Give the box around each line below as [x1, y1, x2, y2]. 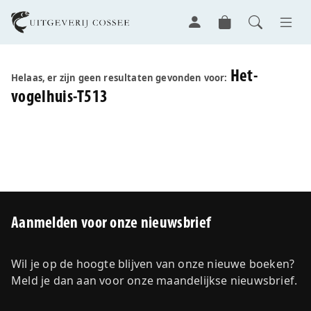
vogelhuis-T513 [11, 89, 108, 106]
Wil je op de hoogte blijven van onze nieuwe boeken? [11, 256, 295, 271]
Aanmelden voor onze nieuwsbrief [11, 215, 212, 232]
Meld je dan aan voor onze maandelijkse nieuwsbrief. [11, 273, 298, 288]
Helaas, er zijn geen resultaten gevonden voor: [11, 72, 228, 84]
